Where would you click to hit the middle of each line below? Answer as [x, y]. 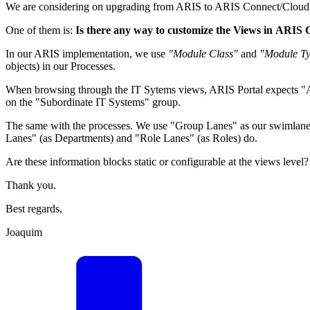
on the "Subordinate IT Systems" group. [93, 102]
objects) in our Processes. [61, 66]
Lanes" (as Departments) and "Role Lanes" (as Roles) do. [131, 138]
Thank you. [31, 185]
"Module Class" [203, 53]
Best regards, [34, 208]
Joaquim [24, 232]
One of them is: [40, 30]
